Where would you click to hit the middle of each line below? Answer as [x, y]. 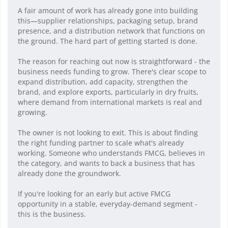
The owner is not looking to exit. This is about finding [108, 133]
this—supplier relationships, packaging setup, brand [108, 21]
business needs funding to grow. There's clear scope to [112, 72]
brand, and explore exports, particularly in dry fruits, [108, 92]
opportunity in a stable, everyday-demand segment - [108, 204]
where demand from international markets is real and [110, 102]
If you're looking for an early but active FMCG [94, 194]
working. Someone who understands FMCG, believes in [111, 153]
